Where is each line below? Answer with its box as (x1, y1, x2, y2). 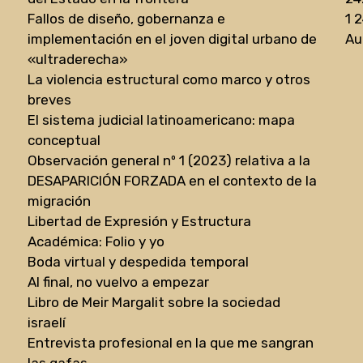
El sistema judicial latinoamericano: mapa (28, 111, 296, 128)
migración (28, 192, 92, 209)
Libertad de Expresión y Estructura (28, 212, 252, 229)
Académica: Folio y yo (28, 233, 165, 250)
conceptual (28, 131, 101, 148)
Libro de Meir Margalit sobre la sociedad (28, 293, 281, 310)
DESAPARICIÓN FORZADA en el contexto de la (28, 172, 318, 189)
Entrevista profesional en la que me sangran (28, 334, 314, 351)
